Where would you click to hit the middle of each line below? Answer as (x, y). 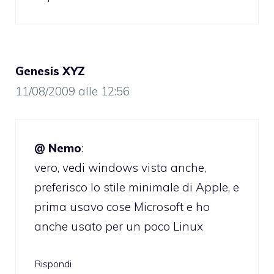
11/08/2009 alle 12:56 (72, 91)
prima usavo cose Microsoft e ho (122, 206)
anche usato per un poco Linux (119, 226)
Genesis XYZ (50, 71)
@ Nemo (58, 148)
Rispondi (53, 264)
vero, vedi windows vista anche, (120, 167)
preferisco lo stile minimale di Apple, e (137, 187)
